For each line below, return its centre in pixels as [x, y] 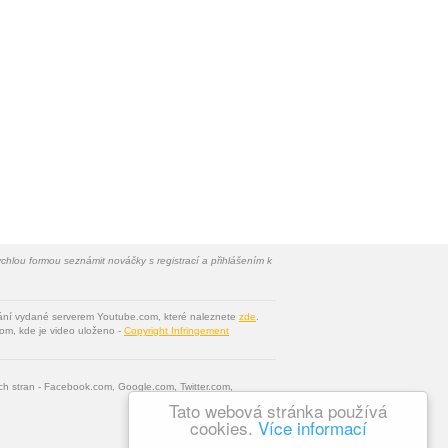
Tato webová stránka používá [278, 410]
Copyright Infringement [176, 330]
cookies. [223, 427]
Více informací [312, 427]
